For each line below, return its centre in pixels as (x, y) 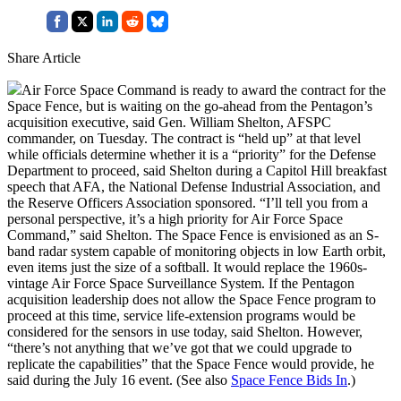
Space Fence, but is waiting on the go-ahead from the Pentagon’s (190, 106)
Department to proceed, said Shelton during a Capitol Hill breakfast (197, 170)
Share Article (44, 57)
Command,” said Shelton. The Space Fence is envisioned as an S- (193, 235)
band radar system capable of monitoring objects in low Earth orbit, (196, 251)
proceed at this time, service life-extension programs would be (181, 315)
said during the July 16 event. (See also (119, 380)
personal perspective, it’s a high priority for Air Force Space (175, 218)
